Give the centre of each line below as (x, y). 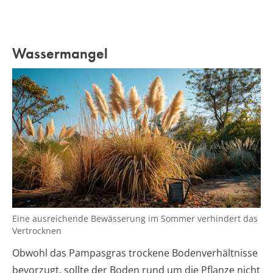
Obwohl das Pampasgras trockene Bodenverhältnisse (135, 253)
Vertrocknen (37, 230)
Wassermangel (60, 54)
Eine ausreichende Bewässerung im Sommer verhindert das (135, 218)
